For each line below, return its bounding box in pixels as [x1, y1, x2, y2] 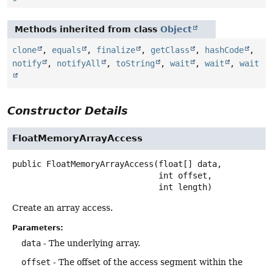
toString [116, 58, 155, 68]
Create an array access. [12, 202, 113, 213]
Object [160, 24, 192, 34]
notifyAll [57, 58, 101, 68]
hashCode [205, 44, 244, 55]
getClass [151, 44, 190, 55]
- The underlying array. [41, 238, 140, 249]
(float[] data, [154, 158, 222, 169]
